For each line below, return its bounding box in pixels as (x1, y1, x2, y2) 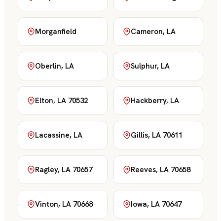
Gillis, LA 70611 (131, 130, 183, 140)
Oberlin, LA (35, 61, 74, 71)
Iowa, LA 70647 (131, 199, 182, 209)
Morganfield (35, 27, 76, 37)
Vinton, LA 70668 (35, 199, 93, 209)
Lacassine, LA (35, 130, 82, 140)
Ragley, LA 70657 (35, 165, 92, 175)
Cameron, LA (131, 27, 176, 37)
